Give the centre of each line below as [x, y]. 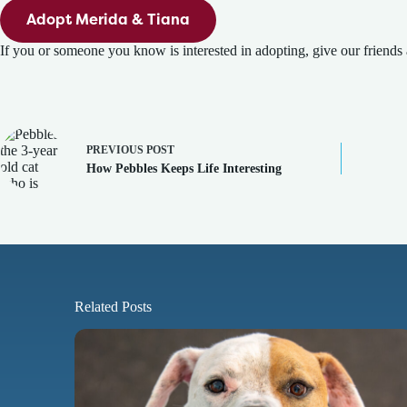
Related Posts [113, 307]
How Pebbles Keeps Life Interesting [184, 168]
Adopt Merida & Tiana [108, 20]
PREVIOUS [116, 149]
